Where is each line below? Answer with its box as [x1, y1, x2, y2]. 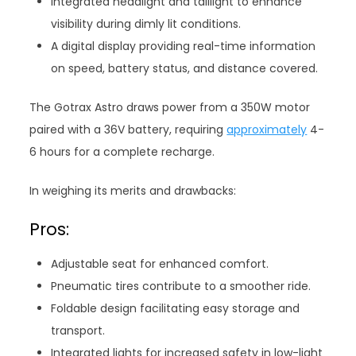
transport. [51, 323, 106, 339]
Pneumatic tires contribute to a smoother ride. [51, 278, 311, 295]
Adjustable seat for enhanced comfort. [51, 256, 269, 273]
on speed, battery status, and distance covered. [51, 60, 319, 77]
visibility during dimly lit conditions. [51, 16, 242, 33]
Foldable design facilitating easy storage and [51, 300, 300, 317]
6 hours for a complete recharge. [29, 144, 215, 161]
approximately [226, 122, 308, 138]
